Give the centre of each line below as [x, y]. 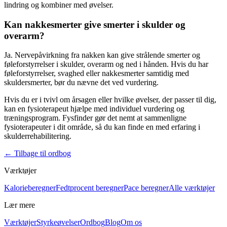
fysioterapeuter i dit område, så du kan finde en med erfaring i [102, 127]
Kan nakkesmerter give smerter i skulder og [95, 24]
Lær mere [20, 205]
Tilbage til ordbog [43, 154]
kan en [16, 109]
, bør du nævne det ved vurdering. [104, 83]
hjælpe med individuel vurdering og [126, 109]
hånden [155, 64]
